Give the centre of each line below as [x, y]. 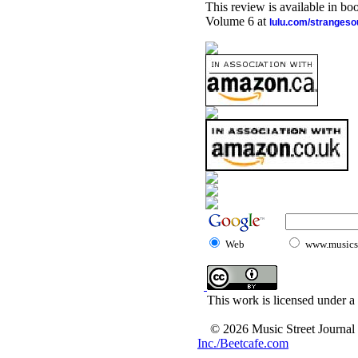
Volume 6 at [237, 21]
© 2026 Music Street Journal [282, 329]
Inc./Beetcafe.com [243, 343]
